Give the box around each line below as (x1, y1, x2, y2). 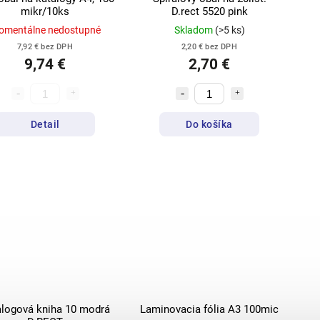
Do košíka (186, 118, 233, 130)
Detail (30, 118, 60, 130)
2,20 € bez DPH (181, 42, 237, 52)
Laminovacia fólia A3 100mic (140, 303, 279, 316)
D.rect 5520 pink (171, 5, 248, 19)
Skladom (174, 24, 215, 36)
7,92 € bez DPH (17, 42, 73, 52)
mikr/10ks (21, 5, 69, 19)
